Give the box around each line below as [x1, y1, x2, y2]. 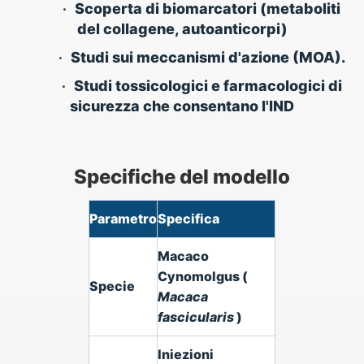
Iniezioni [158, 346, 214, 362]
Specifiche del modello [74, 165, 290, 188]
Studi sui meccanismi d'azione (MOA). [70, 49, 345, 66]
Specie [89, 278, 135, 294]
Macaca [158, 288, 208, 305]
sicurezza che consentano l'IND [70, 97, 294, 115]
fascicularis [158, 309, 236, 325]
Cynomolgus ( [158, 268, 248, 284]
